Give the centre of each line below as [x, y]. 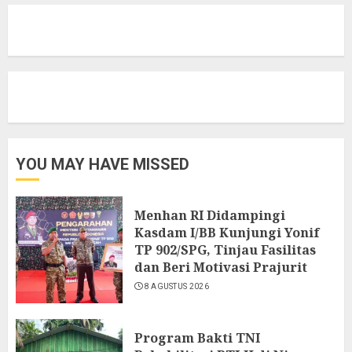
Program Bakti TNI [197, 338]
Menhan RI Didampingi [210, 215]
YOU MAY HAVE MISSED [103, 164]
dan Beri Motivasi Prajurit [221, 267]
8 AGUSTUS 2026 [176, 286]
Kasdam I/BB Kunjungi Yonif [227, 233]
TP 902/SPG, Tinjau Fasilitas [225, 250]
